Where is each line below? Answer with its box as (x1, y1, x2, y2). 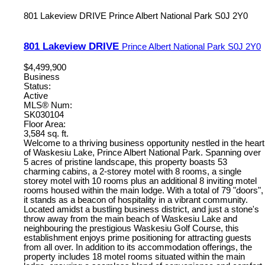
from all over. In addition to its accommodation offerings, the (24, 243, 252, 253)
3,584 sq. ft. (24, 129, 69, 139)
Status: (24, 82, 51, 92)
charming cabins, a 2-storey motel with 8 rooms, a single (24, 167, 241, 177)
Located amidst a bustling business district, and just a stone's (24, 205, 259, 215)
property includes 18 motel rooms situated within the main (24, 252, 245, 262)
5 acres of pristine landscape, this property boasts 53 (24, 157, 227, 167)
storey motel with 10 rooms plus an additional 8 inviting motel (24, 176, 257, 186)
